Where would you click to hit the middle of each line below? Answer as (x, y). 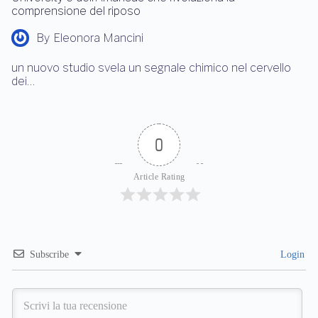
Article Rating (159, 177)
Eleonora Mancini (98, 38)
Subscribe (49, 255)
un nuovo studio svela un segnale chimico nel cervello (151, 68)
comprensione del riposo (76, 11)
